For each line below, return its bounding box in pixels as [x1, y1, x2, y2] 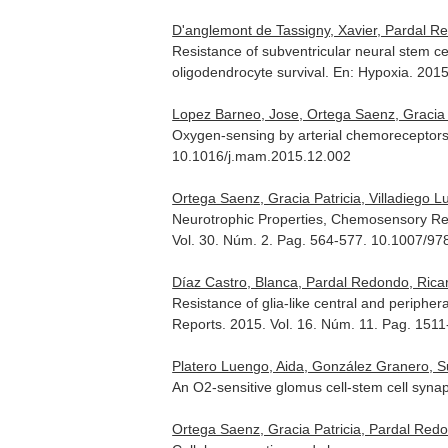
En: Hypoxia [333, 64, 410, 80]
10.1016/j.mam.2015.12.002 [172, 148, 352, 164]
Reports [172, 316, 223, 332]
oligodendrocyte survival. [172, 64, 334, 80]
